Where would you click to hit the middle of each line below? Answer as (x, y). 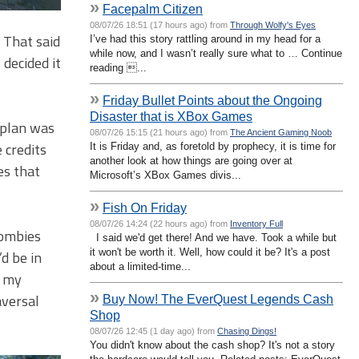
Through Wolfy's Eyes (273, 24)
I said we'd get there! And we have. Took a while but (213, 237)
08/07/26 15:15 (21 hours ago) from (160, 132)
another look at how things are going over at (191, 160)
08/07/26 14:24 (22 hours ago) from (160, 223)
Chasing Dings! (247, 331)
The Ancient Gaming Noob (281, 132)
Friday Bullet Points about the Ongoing (212, 100)
